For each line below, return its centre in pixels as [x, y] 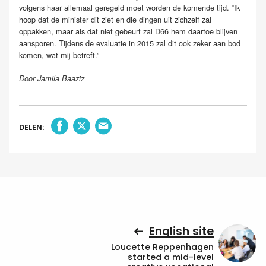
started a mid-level [171, 257]
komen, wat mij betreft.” [59, 55]
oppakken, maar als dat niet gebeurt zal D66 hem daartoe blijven [128, 31]
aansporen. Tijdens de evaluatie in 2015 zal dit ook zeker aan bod [130, 43]
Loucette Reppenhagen [162, 247]
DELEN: [31, 128]
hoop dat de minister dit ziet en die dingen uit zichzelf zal [115, 19]
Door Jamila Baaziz [52, 78]
